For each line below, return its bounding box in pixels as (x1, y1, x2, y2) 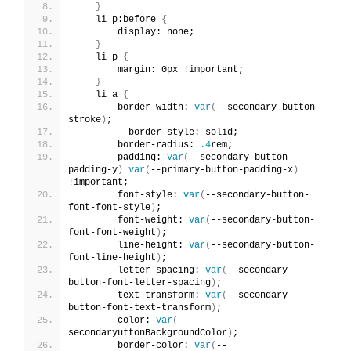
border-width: (74, 102, 194, 114)
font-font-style (68, 202, 150, 214)
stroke (68, 114, 101, 126)
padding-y (68, 165, 118, 176)
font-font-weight (68, 227, 156, 239)
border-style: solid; (74, 127, 238, 139)
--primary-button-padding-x (150, 165, 293, 176)
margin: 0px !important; (74, 64, 244, 76)
